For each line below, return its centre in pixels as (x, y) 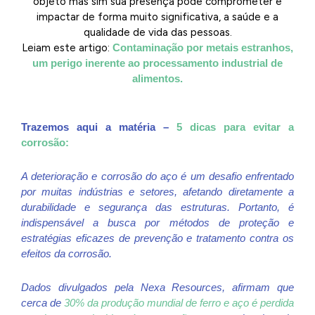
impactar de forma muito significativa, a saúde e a (157, 17)
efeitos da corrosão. (66, 253)
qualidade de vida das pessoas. (157, 33)
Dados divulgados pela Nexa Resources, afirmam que (157, 288)
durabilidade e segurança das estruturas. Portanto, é (157, 207)
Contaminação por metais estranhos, (203, 48)
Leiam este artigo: (67, 48)
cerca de (43, 303)
